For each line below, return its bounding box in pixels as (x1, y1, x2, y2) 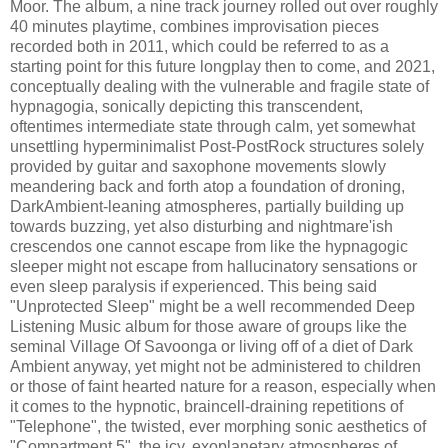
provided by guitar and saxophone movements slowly (10, 157, 386, 175)
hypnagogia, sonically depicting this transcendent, (10, 97, 363, 115)
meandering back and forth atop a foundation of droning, (10, 177, 405, 195)
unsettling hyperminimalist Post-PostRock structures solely (10, 137, 424, 155)
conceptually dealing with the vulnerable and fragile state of (10, 77, 429, 95)
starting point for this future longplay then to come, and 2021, (10, 57, 435, 75)
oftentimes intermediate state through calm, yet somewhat (10, 117, 415, 135)
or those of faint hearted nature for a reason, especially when (10, 377, 436, 395)
